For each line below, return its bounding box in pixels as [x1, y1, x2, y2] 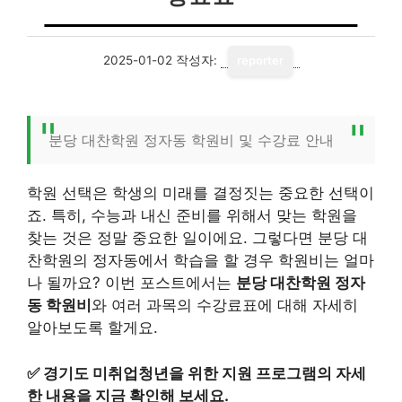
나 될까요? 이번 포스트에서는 [27, 274, 236, 292]
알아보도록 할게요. [27, 319, 158, 336]
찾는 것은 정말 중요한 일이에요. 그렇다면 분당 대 [27, 229, 368, 247]
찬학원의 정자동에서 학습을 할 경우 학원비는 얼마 [27, 251, 374, 269]
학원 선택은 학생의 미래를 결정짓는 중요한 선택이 [27, 184, 374, 202]
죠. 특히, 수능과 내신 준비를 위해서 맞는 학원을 [27, 206, 357, 224]
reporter [236, 54, 284, 67]
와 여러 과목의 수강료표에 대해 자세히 [92, 296, 358, 314]
